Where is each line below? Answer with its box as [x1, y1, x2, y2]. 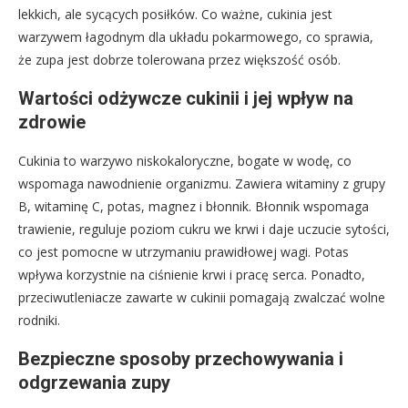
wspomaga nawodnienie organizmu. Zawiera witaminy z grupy [18, 174, 385, 192]
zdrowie [18, 110, 86, 133]
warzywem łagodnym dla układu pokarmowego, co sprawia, [18, 27, 373, 46]
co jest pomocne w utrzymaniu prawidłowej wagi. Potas [18, 242, 349, 260]
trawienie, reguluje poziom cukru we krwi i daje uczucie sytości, [18, 219, 390, 238]
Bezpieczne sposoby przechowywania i [18, 347, 343, 370]
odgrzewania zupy [18, 371, 170, 393]
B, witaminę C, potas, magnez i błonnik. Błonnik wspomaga [18, 197, 369, 215]
